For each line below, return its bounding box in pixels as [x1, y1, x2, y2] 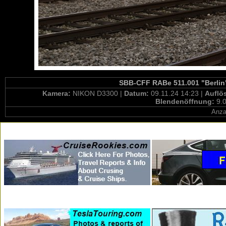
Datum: [124, 89, 151, 97]
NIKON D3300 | [72, 89, 124, 97]
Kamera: [42, 89, 73, 97]
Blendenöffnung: [155, 97, 216, 105]
